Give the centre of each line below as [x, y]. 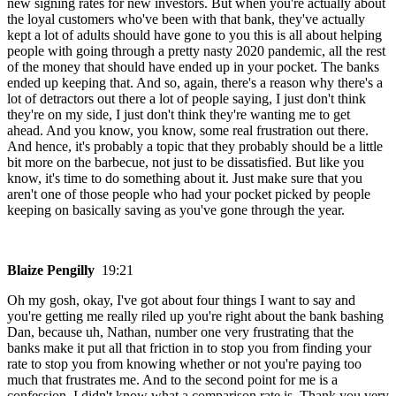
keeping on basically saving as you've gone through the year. [176, 210]
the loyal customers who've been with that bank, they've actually [186, 19]
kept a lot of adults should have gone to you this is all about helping [194, 35]
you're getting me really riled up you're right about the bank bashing [195, 316]
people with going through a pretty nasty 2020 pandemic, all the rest [196, 51]
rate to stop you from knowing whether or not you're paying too [184, 364]
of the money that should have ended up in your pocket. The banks [193, 67]
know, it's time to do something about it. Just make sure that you [185, 179]
